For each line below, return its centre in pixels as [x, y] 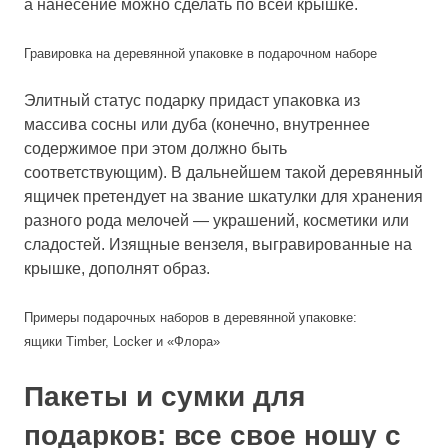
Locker [132, 341]
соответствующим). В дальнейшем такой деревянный [223, 172]
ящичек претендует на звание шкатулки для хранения [223, 196]
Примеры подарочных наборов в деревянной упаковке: [190, 317]
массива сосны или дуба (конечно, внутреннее [197, 124]
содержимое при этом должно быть [155, 148]
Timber [85, 341]
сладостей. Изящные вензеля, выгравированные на [218, 244]
